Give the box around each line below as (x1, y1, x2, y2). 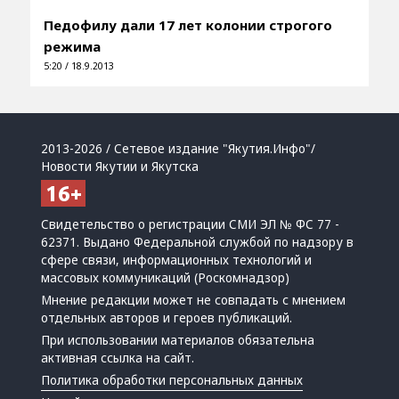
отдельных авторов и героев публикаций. (41, 310, 293, 327)
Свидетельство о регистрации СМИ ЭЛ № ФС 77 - (41, 216, 340, 233)
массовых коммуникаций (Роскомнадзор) (41, 270, 290, 287)
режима (43, 37, 101, 56)
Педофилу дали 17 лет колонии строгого (43, 16, 332, 35)
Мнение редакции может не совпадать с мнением (41, 292, 346, 309)
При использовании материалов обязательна (41, 332, 315, 349)
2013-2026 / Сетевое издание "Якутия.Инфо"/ (41, 141, 316, 158)
